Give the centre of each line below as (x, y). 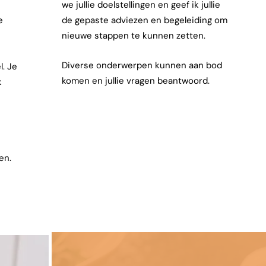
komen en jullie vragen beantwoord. (136, 81)
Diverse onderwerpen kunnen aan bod (142, 65)
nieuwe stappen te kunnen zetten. (134, 36)
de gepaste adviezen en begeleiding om (145, 20)
